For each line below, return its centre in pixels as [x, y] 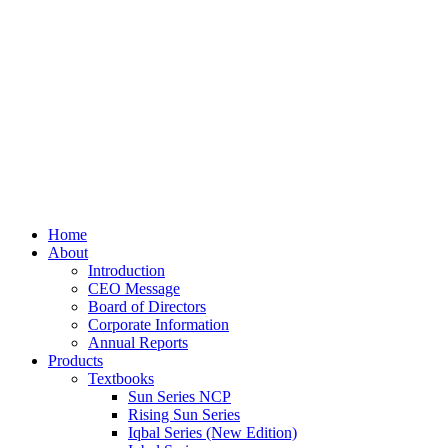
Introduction [126, 270]
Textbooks [121, 378]
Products [75, 360]
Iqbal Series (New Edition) [212, 432]
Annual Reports [138, 342]
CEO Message [134, 288]
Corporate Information [158, 324]
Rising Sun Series [184, 414]
